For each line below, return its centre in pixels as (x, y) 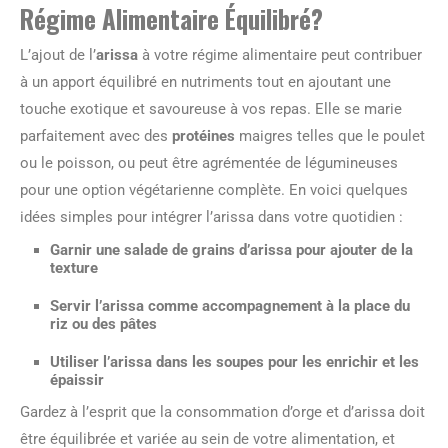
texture (74, 267)
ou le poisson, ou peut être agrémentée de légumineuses (209, 162)
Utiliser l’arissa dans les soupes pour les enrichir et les (234, 361)
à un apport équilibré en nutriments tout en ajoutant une (205, 81)
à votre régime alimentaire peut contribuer (280, 54)
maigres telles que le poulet (330, 135)
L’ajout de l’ (58, 54)
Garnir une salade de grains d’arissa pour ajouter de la (231, 249)
